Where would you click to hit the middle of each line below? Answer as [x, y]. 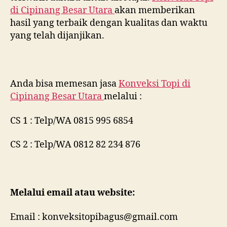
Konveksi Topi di [155, 84]
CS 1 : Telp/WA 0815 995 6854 [72, 121]
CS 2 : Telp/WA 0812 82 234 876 [75, 145]
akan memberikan [155, 10]
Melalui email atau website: [72, 193]
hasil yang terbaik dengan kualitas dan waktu [109, 23]
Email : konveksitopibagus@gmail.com [94, 217]
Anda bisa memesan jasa [64, 84]
